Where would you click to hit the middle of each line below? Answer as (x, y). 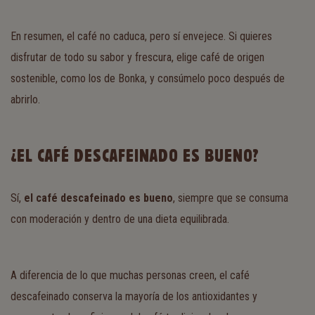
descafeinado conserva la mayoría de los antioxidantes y (134, 296)
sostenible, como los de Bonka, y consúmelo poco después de (148, 78)
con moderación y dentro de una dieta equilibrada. (120, 219)
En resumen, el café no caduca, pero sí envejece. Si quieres (141, 36)
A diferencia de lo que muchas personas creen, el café (130, 275)
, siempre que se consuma (231, 198)
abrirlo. (25, 99)
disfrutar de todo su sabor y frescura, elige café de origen (137, 57)
